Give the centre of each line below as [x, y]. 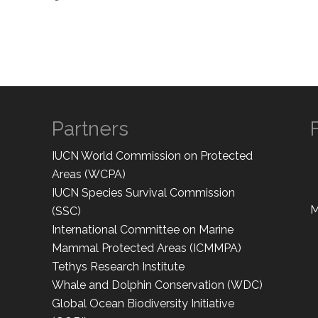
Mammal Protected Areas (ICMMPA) [146, 248]
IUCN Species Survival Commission [143, 192]
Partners [90, 128]
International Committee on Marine [142, 229]
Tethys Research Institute [118, 266]
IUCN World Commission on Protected [152, 155]
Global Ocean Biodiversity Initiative [143, 303]
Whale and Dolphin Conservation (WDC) [157, 285]
